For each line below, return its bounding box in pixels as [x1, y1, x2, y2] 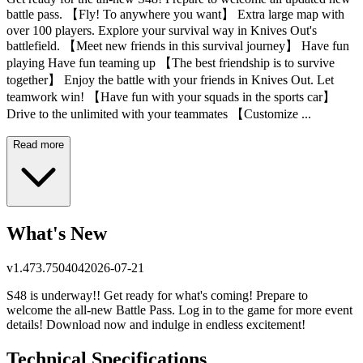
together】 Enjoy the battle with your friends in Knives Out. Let [6, 73, 334, 87]
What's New [6, 222, 107, 244]
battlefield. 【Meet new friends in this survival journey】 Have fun [6, 39, 349, 53]
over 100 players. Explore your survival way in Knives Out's [6, 23, 317, 37]
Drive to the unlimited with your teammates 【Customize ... [6, 107, 311, 121]
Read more [13, 139, 64, 151]
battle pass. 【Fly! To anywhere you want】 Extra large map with [6, 7, 344, 21]
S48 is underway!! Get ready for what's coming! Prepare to [6, 288, 308, 302]
